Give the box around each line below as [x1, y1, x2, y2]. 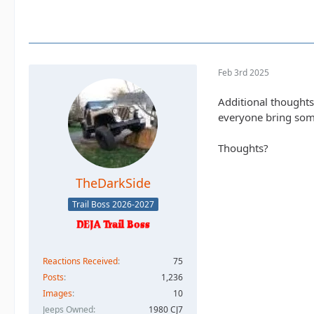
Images [43, 287, 72, 299]
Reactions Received [43, 254, 118, 267]
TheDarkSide [75, 175, 151, 192]
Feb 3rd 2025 [218, 66, 269, 78]
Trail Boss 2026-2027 [71, 198, 154, 210]
